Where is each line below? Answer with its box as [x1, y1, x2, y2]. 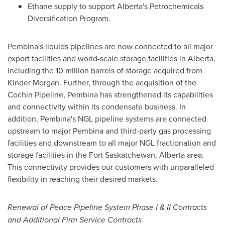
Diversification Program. [28, 13, 110, 24]
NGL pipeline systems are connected [76, 113, 206, 124]
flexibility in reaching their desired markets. [8, 173, 158, 184]
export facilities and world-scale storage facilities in [8, 53, 188, 64]
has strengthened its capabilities [98, 89, 213, 100]
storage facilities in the [8, 149, 89, 160]
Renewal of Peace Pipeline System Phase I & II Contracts [8, 201, 207, 213]
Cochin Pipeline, [8, 89, 67, 100]
